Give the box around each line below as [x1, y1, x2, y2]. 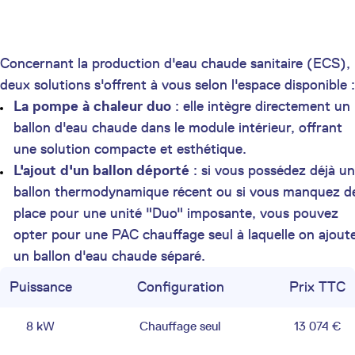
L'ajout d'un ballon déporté [13, 161, 189, 179]
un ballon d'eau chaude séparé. [13, 246, 205, 265]
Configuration [136, 277, 224, 296]
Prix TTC [289, 277, 345, 296]
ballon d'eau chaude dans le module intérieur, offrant [13, 118, 342, 136]
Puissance [9, 277, 72, 296]
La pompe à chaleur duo [13, 97, 171, 115]
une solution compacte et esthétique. [13, 139, 246, 158]
